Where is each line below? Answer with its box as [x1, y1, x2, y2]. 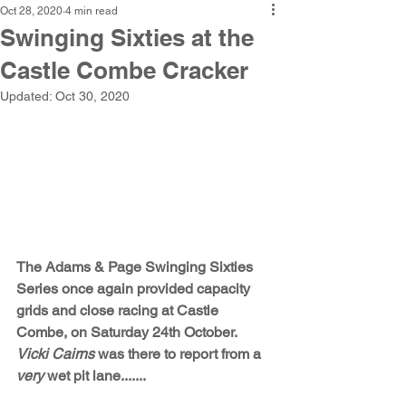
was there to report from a [94, 345, 265, 362]
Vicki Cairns [16, 345, 94, 362]
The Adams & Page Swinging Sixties [16, 258, 256, 275]
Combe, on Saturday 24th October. [16, 324, 240, 341]
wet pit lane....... [43, 367, 146, 384]
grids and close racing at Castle [16, 302, 222, 319]
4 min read [65, 5, 118, 17]
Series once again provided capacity [16, 280, 254, 297]
